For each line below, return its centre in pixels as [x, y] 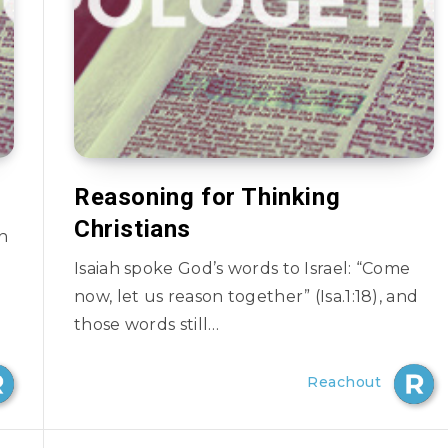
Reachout [344, 382]
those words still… [147, 324]
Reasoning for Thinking [207, 197]
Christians [132, 229]
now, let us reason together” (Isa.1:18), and [246, 296]
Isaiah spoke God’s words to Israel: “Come [242, 268]
